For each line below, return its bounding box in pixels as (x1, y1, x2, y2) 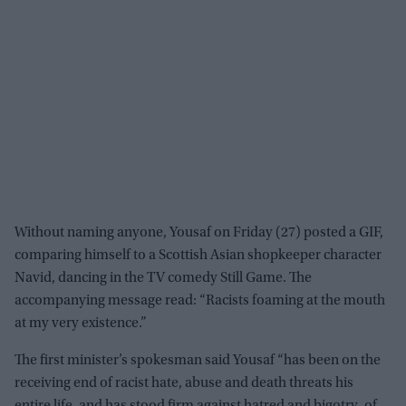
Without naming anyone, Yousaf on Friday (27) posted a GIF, (14, 225, 383, 240)
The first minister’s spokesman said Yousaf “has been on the (14, 353, 381, 368)
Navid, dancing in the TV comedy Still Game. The (14, 270, 312, 285)
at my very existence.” (14, 315, 147, 331)
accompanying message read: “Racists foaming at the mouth (14, 293, 385, 308)
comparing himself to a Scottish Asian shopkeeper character (14, 247, 382, 263)
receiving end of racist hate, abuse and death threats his (14, 375, 353, 391)
